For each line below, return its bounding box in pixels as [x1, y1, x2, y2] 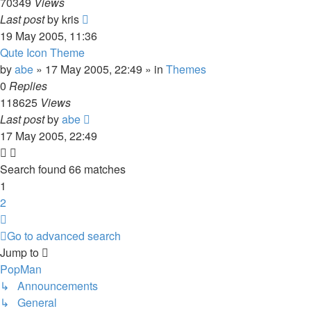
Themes [166, 61, 206, 77]
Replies [9, 78, 47, 94]
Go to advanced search [7, 228, 121, 244]
